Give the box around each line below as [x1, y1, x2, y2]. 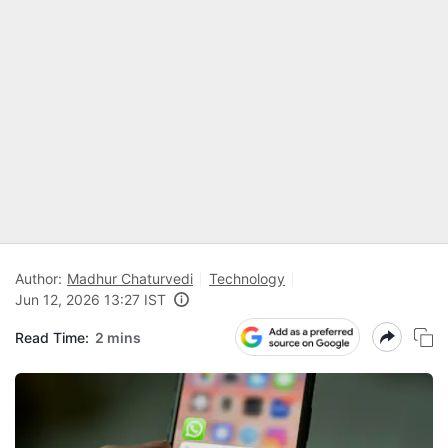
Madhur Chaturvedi [67, 270, 193, 287]
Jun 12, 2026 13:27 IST [15, 291, 166, 308]
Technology [209, 270, 285, 287]
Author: [15, 270, 62, 287]
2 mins [95, 328, 141, 346]
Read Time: [15, 328, 89, 346]
